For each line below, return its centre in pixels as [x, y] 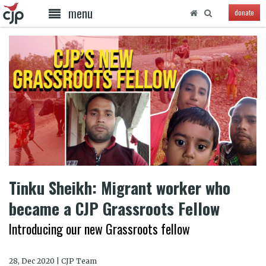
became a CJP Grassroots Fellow [114, 208]
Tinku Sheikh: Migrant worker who [120, 187]
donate [244, 12]
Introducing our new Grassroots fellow [99, 228]
